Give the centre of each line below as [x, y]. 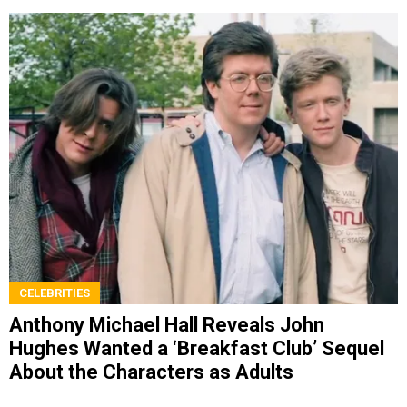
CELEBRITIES [55, 293]
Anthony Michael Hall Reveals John [167, 324]
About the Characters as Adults [151, 372]
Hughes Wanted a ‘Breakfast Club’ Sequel [197, 348]
